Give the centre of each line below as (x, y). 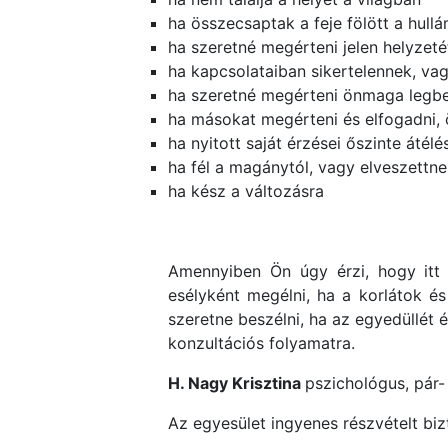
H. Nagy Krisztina (236, 383)
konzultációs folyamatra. (261, 343)
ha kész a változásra (246, 191)
